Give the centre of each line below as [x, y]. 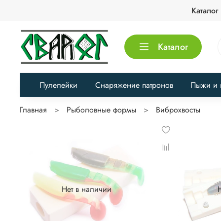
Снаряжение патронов [134, 85]
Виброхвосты [178, 110]
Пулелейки [58, 85]
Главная [33, 110]
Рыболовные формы [101, 110]
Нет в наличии [86, 189]
